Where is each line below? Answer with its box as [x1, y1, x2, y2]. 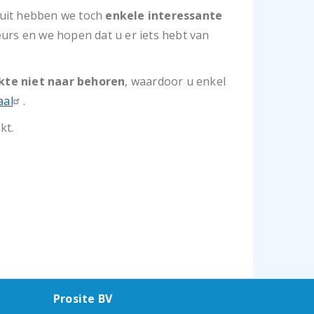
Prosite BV [53, 291, 112, 306]
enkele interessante [105, 8, 223, 23]
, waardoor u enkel [125, 74, 226, 89]
